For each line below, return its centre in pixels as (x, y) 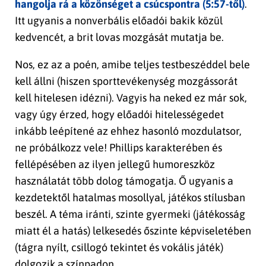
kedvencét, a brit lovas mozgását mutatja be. (119, 37)
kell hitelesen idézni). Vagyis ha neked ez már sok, (131, 98)
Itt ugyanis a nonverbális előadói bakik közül (119, 21)
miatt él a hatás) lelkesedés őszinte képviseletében (133, 231)
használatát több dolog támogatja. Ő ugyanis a (124, 181)
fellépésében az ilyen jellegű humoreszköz (115, 164)
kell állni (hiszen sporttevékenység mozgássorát (126, 81)
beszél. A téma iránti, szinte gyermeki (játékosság (130, 214)
